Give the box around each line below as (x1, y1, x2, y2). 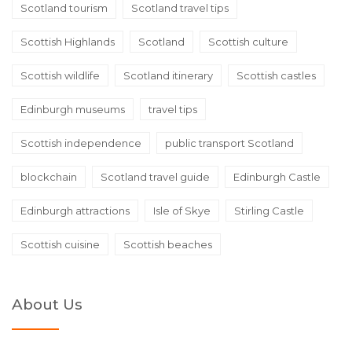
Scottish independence (20, 137, 141, 150)
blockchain (20, 170, 77, 184)
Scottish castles (236, 69, 316, 82)
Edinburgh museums (20, 103, 125, 116)
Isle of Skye (153, 204, 211, 218)
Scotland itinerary (123, 69, 213, 82)
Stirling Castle (234, 204, 304, 218)
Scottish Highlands (20, 35, 115, 49)
